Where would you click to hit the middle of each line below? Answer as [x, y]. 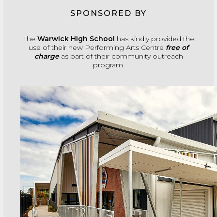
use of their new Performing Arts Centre [97, 47]
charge [46, 56]
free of [177, 47]
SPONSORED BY [108, 13]
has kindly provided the [154, 39]
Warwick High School [76, 39]
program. [108, 65]
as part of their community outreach [121, 56]
